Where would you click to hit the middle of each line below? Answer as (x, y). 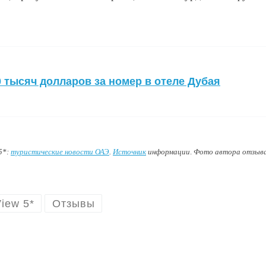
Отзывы (73, 203)
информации (168, 152)
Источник (129, 152)
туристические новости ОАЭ (60, 152)
